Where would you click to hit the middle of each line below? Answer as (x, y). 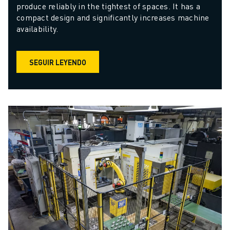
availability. (37, 29)
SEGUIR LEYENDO (58, 62)
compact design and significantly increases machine (113, 17)
